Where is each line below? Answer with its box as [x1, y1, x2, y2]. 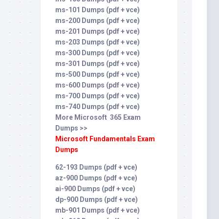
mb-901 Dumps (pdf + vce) [55, 206, 140, 214]
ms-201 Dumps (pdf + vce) [55, 27, 140, 35]
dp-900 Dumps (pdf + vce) [55, 196, 138, 203]
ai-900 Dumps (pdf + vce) [55, 185, 135, 193]
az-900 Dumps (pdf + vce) [55, 174, 137, 182]
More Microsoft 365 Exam [55, 113, 141, 121]
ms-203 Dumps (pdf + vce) [55, 38, 140, 46]
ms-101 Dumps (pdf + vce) [55, 6, 140, 14]
